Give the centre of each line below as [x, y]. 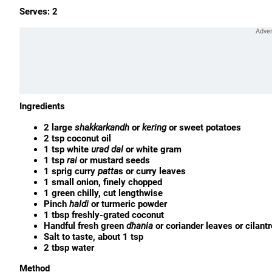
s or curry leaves [152, 171]
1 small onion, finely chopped [103, 182]
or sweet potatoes [204, 127]
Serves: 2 [39, 12]
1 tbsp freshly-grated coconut [104, 215]
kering [154, 127]
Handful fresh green [85, 226]
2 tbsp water [69, 248]
